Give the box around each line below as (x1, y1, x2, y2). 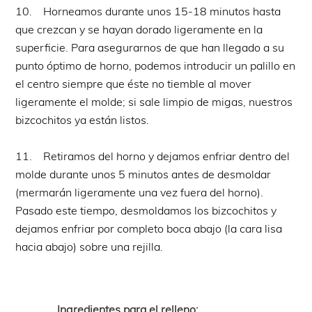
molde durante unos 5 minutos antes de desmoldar (15, 166, 272, 181)
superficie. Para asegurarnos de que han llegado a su (15, 40, 285, 54)
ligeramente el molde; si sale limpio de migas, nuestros (15, 94, 293, 109)
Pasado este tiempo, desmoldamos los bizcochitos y (15, 203, 277, 217)
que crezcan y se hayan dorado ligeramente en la (15, 22, 263, 36)
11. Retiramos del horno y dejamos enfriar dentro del (15, 148, 290, 163)
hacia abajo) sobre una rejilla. (15, 239, 164, 253)
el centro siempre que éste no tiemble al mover (15, 76, 252, 91)
